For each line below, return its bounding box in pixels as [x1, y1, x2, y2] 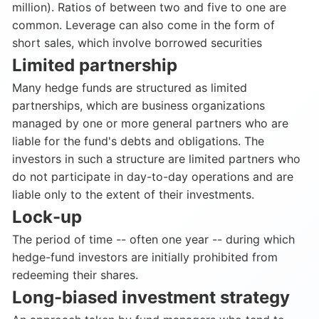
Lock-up [12, 206, 82, 227]
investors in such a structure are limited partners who [12, 152, 300, 166]
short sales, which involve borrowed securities [12, 36, 262, 50]
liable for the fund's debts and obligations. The [12, 134, 264, 148]
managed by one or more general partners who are [12, 116, 288, 130]
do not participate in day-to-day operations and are [12, 169, 293, 184]
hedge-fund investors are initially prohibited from [12, 250, 278, 264]
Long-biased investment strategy [12, 287, 290, 308]
